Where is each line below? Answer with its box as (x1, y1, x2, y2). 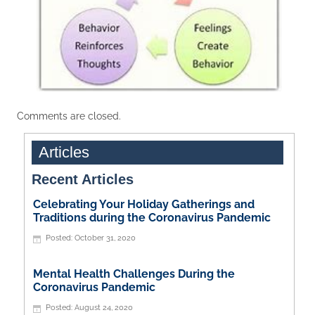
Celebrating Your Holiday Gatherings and (32, 197, 255, 211)
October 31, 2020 (74, 232, 136, 243)
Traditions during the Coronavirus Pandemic (32, 210, 271, 224)
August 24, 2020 (74, 302, 133, 312)
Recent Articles (31, 171, 134, 187)
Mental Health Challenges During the (32, 266, 235, 281)
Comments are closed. (17, 110, 122, 122)
